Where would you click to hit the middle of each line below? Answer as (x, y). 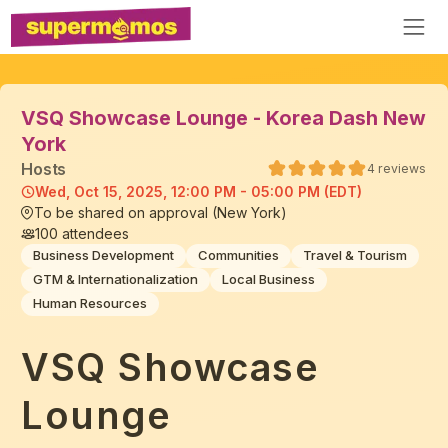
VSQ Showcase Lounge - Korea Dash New (223, 118)
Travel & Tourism (355, 255)
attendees (93, 234)
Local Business (268, 279)
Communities (238, 255)
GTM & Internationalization (115, 279)
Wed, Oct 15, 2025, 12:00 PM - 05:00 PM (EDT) (198, 192)
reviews (402, 168)
